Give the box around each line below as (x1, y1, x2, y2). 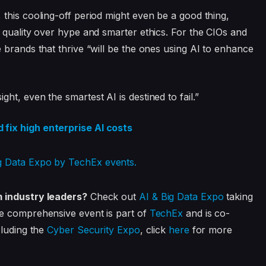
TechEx (149, 207, 183, 220)
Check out (87, 191, 139, 203)
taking (223, 191, 254, 203)
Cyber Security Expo (47, 224, 140, 236)
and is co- (183, 207, 230, 220)
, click (140, 224, 169, 236)
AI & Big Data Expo (139, 191, 224, 203)
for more (189, 224, 233, 236)
